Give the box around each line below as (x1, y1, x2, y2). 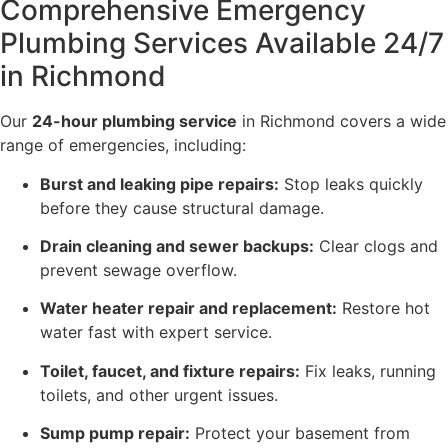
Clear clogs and (314, 236, 438, 257)
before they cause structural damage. (40, 197, 324, 218)
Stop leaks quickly (279, 173, 423, 194)
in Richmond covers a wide (237, 111, 446, 132)
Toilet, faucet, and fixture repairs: (40, 360, 300, 381)
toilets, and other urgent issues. (40, 384, 278, 405)
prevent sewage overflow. (40, 260, 237, 281)
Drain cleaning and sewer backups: (40, 236, 314, 257)
